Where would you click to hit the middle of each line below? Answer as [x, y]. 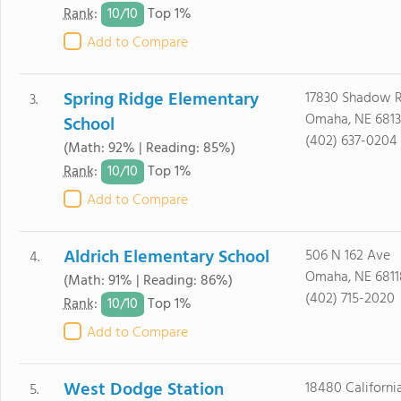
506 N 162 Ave [347, 256]
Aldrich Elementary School [166, 258]
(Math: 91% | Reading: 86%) [148, 281]
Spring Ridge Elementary [161, 100]
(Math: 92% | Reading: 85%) [149, 149]
